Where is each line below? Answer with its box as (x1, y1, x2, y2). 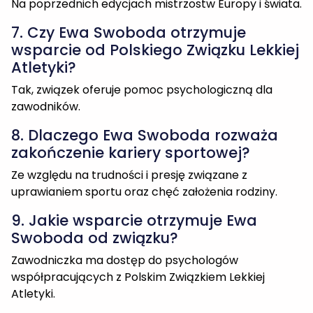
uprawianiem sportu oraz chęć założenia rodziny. (11, 80, 277, 96)
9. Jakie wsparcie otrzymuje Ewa (11, 106, 257, 127)
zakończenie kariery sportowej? (11, 38, 250, 59)
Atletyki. (11, 182, 55, 198)
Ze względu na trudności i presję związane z (11, 63, 247, 80)
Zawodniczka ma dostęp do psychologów (11, 148, 238, 165)
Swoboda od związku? (11, 124, 178, 145)
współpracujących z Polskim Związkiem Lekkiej (11, 165, 265, 182)
